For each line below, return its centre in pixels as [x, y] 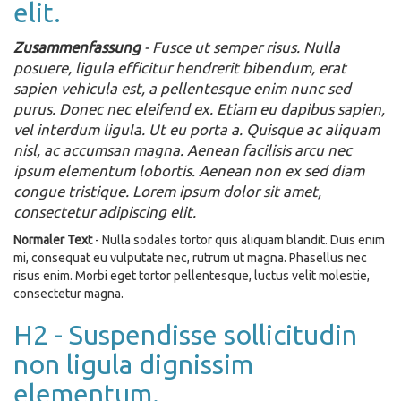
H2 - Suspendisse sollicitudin [185, 335]
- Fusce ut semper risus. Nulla [240, 47]
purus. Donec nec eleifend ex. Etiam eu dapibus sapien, [199, 109]
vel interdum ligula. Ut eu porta [122, 129]
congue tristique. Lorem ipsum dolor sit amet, [167, 191]
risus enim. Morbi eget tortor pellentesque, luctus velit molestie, [192, 276]
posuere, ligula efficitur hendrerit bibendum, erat [180, 68]
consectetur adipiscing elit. [105, 212]
